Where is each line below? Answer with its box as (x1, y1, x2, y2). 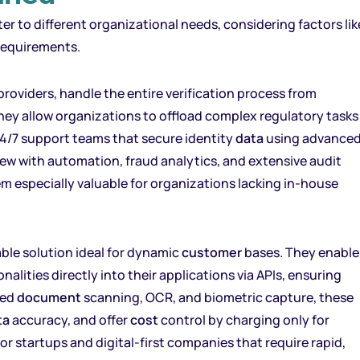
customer (182, 243, 242, 261)
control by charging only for (158, 311, 329, 329)
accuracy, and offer (10, 311, 130, 329)
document (17, 288, 81, 306)
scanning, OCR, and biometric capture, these (81, 288, 354, 306)
